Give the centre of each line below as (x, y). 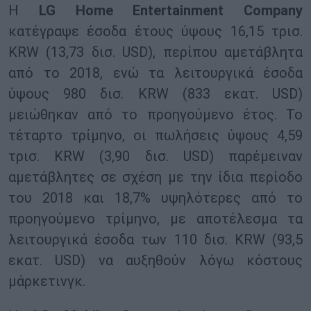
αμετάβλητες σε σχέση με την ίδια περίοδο (155, 177)
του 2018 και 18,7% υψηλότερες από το (155, 198)
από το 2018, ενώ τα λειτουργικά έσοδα (155, 73)
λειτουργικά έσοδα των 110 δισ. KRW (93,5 (155, 240)
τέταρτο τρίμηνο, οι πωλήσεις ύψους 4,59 (155, 136)
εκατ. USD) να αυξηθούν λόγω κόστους (155, 261)
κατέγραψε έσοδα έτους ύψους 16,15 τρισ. (155, 32)
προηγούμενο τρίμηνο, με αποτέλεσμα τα (155, 219)
